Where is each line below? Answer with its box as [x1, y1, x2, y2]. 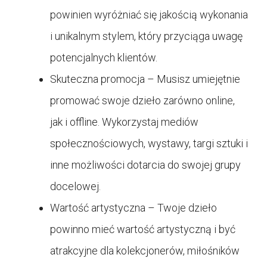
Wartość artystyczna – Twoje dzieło [50, 201, 217, 214]
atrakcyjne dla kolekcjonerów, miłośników [50, 244, 240, 257]
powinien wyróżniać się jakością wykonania [50, 8, 248, 21]
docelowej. [50, 179, 101, 193]
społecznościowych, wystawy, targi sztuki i [50, 136, 248, 150]
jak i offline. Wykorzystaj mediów [50, 115, 198, 128]
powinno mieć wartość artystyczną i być [50, 222, 235, 235]
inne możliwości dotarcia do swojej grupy [50, 158, 241, 171]
